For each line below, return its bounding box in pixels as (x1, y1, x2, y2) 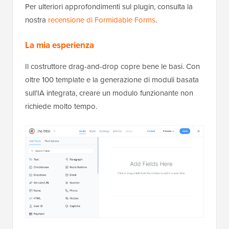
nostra (25, 14, 48, 26)
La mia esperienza (25, 38, 94, 52)
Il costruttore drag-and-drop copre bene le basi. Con (25, 60, 200, 72)
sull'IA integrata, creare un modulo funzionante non (25, 87, 193, 99)
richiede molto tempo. (25, 100, 97, 112)
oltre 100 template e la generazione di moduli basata (25, 74, 199, 85)
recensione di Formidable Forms (48, 14, 155, 26)
